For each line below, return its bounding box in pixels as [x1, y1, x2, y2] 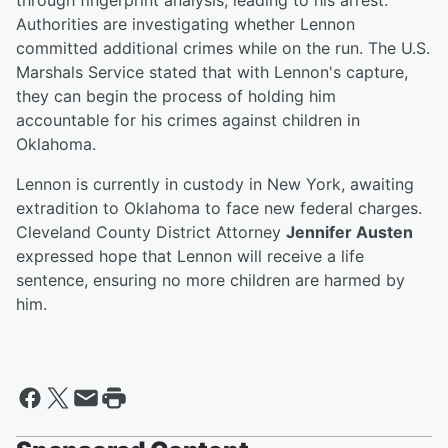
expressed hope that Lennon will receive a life [16, 246, 364, 267]
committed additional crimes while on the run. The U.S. [16, 38, 430, 59]
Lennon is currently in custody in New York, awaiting [16, 174, 414, 195]
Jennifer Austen [286, 222, 413, 243]
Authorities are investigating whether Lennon [16, 14, 355, 35]
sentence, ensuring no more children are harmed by [16, 270, 405, 291]
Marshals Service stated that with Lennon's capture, [16, 62, 408, 83]
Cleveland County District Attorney [16, 222, 286, 243]
